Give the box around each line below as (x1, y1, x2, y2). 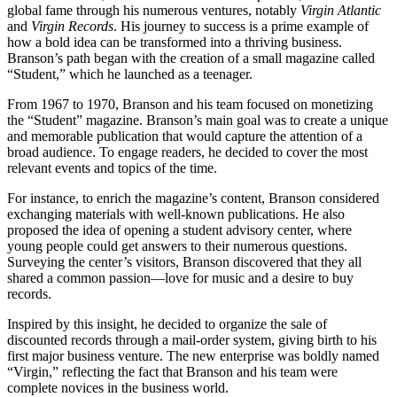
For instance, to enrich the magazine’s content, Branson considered (7, 191, 379, 206)
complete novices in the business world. (7, 380, 229, 395)
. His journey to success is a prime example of (113, 19, 369, 34)
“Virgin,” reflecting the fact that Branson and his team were (7, 364, 338, 379)
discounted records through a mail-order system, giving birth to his (7, 332, 377, 347)
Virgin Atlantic (300, 3, 381, 18)
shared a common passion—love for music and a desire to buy (7, 270, 354, 285)
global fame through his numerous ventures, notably (7, 3, 300, 18)
